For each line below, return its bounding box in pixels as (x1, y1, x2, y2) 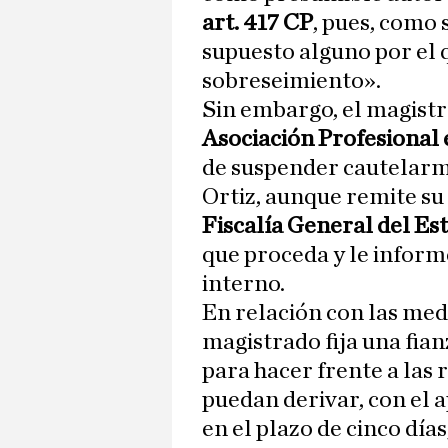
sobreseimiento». (202, 69, 381, 94)
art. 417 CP (202, 11, 313, 36)
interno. (202, 272, 285, 297)
